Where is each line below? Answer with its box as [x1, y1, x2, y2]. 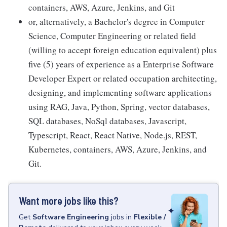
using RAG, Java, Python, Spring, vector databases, [28, 101, 210, 112]
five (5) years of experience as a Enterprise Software [28, 58, 214, 70]
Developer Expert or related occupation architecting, [28, 72, 217, 84]
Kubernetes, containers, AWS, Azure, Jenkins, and [28, 143, 207, 155]
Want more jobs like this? [19, 195, 119, 207]
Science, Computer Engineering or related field [28, 30, 196, 42]
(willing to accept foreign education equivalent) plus [28, 44, 217, 56]
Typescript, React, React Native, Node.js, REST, [28, 129, 197, 141]
